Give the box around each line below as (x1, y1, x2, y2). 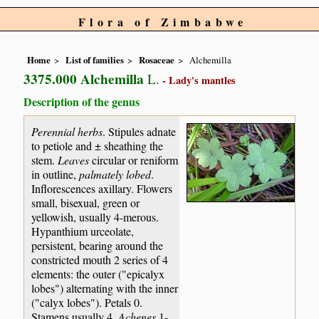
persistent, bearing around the (31, 237, 164, 253)
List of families (66, 53, 125, 67)
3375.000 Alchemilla (23, 69, 145, 90)
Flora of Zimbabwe (78, 14, 248, 30)
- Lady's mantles (159, 73, 236, 88)
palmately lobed (79, 166, 152, 182)
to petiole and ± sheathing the (31, 137, 164, 153)
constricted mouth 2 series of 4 (31, 251, 169, 267)
